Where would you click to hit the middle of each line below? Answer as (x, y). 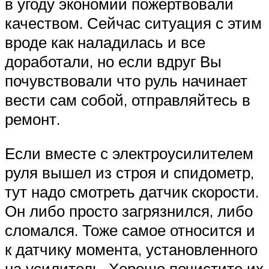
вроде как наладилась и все (105, 42)
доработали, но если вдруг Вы (113, 61)
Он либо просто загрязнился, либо (129, 211)
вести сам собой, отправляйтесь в (128, 99)
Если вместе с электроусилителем (129, 153)
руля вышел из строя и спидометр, (129, 173)
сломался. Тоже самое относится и (130, 230)
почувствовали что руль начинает (126, 80)
